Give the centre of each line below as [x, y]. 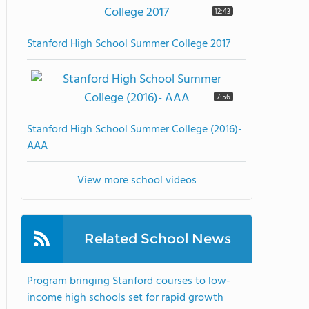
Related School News [157, 239]
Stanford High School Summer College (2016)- [134, 130]
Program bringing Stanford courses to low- [129, 281]
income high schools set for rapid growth [125, 298]
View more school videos [137, 181]
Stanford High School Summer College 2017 [129, 44]
